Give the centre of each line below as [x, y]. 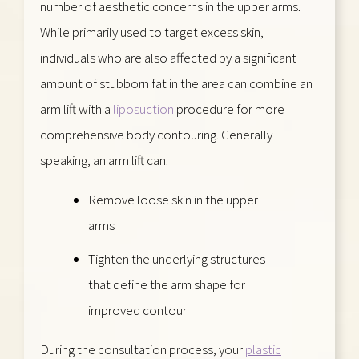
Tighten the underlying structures [177, 258]
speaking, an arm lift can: [104, 160]
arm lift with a [77, 109]
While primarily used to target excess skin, [152, 32]
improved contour [137, 310]
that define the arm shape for [167, 284]
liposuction [143, 109]
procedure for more [229, 109]
